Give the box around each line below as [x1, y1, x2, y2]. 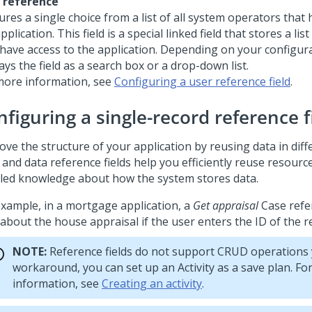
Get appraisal [193, 198, 258, 213]
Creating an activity [102, 276, 202, 291]
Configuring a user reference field [114, 74, 290, 89]
